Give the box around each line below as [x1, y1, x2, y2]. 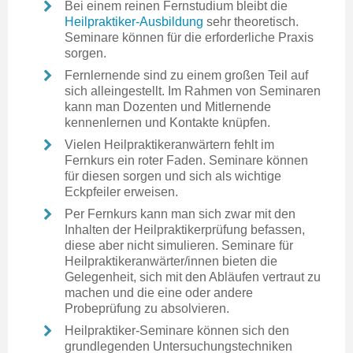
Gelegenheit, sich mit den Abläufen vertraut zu [65, 269, 321, 284]
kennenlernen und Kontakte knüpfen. [65, 115, 270, 129]
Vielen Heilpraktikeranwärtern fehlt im [65, 137, 274, 151]
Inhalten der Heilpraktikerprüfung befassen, [65, 222, 305, 236]
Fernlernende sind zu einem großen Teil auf [65, 68, 308, 82]
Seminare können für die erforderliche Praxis [65, 30, 314, 44]
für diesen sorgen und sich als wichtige [65, 169, 281, 183]
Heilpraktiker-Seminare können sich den [65, 323, 289, 337]
